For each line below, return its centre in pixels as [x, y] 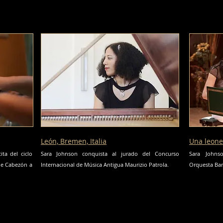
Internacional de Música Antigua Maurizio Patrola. [105, 165]
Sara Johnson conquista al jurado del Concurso [110, 154]
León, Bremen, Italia [74, 141]
